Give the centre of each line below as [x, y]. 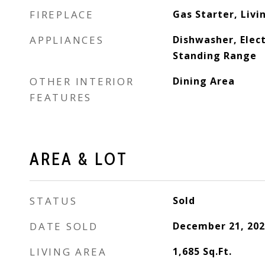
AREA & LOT [79, 159]
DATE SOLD [64, 226]
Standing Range [214, 56]
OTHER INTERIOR [82, 81]
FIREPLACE [62, 14]
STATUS [54, 201]
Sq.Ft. [217, 251]
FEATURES [61, 97]
